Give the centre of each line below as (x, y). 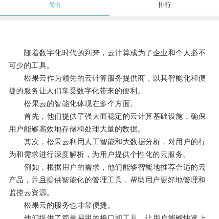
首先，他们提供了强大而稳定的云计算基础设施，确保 (107, 116)
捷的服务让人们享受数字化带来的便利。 (77, 91)
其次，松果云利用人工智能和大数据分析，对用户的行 (107, 142)
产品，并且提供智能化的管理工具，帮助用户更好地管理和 (107, 180)
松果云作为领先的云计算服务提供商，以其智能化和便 (107, 78)
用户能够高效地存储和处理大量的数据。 (77, 129)
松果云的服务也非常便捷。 (62, 205)
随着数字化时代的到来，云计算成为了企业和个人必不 (107, 53)
